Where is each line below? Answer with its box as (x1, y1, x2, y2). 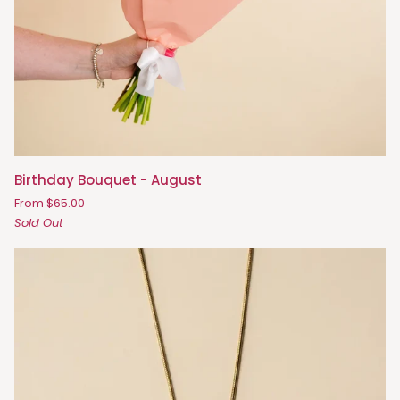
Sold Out (14, 214, 63, 232)
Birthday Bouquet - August (14, 171, 202, 190)
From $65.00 (14, 195, 85, 212)
